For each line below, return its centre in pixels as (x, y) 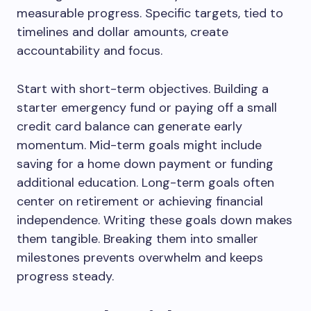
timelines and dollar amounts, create (123, 32)
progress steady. (65, 276)
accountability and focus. (90, 51)
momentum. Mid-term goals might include (139, 145)
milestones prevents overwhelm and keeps (140, 258)
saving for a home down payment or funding (145, 164)
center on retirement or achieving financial (140, 201)
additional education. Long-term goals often (145, 183)
